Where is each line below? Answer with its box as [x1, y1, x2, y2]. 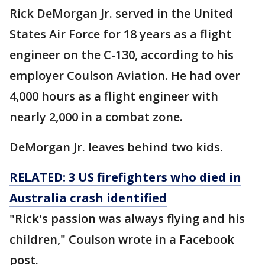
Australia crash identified [9, 190, 167, 206]
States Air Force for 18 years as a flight [9, 26, 231, 43]
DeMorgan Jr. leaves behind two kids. [9, 139, 226, 156]
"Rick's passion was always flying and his [9, 211, 245, 227]
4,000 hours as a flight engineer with [9, 88, 218, 105]
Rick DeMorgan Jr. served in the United [9, 5, 233, 22]
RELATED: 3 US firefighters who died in [9, 169, 241, 186]
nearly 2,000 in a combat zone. [9, 109, 183, 125]
